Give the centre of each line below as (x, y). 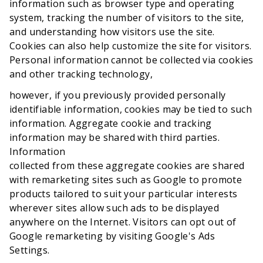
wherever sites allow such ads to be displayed (114, 208)
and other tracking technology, (81, 74)
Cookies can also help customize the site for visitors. (131, 46)
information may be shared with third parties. (114, 137)
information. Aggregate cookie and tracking (111, 123)
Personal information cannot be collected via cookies (131, 60)
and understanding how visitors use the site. (112, 32)
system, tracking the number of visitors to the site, (127, 18)
